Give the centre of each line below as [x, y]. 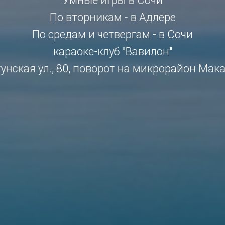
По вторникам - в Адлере [113, 17]
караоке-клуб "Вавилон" [113, 51]
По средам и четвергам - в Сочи [113, 34]
